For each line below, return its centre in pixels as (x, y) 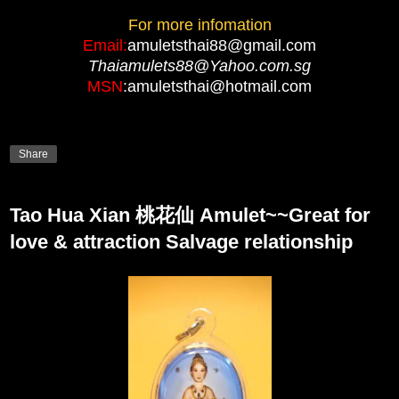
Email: (105, 45)
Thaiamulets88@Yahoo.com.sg (199, 65)
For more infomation (199, 24)
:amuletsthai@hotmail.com (217, 86)
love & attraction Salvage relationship (181, 242)
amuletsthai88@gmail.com (222, 45)
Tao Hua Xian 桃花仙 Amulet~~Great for (190, 216)
